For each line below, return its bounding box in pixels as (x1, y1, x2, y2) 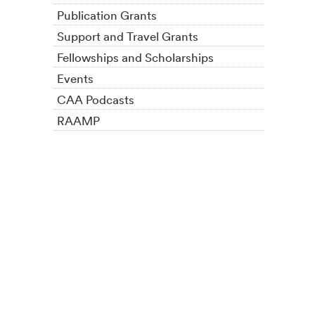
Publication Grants (57, 7, 157, 22)
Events (57, 70, 94, 86)
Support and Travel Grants (57, 28, 198, 44)
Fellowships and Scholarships (57, 49, 214, 65)
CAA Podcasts (57, 91, 134, 107)
